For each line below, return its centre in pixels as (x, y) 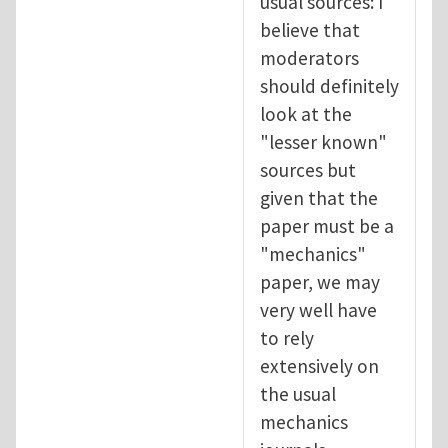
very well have (318, 309)
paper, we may (320, 281)
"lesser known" (323, 141)
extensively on (319, 365)
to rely (287, 337)
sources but (308, 169)
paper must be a (327, 225)
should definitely (329, 85)
